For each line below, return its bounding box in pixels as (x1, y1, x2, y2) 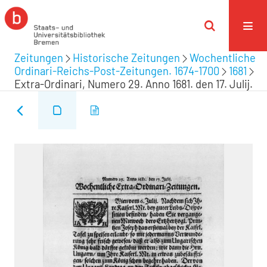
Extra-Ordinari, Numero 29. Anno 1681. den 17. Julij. (14, 77, 253, 91)
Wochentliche (190, 51, 256, 64)
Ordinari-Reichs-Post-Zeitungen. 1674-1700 (14, 64, 219, 77)
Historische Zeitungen (73, 51, 180, 64)
